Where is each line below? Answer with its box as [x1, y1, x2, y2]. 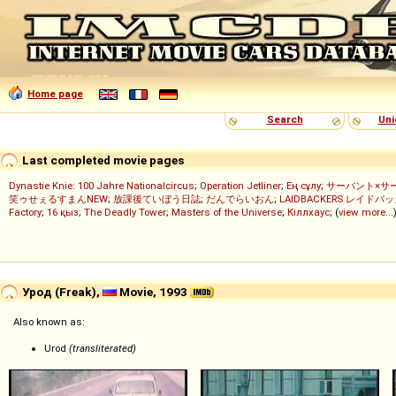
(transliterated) [69, 342, 136, 355]
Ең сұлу [286, 179, 321, 192]
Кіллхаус [287, 206, 330, 218]
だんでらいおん [206, 193, 274, 205]
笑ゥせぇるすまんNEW [9, 193, 108, 205]
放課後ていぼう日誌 [113, 193, 201, 205]
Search [266, 113, 303, 126]
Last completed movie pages [19, 152, 184, 167]
